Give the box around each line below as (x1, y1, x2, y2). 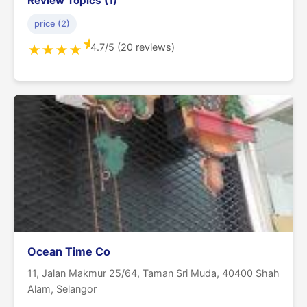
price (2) (34, 18, 70, 29)
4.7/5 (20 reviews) (90, 41, 175, 53)
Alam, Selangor (27, 282, 97, 295)
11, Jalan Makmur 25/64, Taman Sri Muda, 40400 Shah (27, 267, 280, 279)
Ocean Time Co (27, 244, 110, 258)
